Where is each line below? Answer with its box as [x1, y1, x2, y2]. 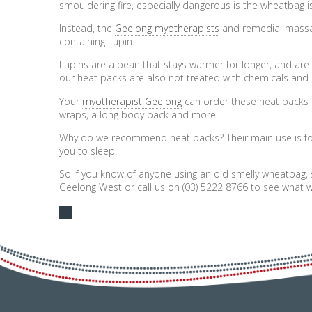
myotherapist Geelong [82, 94, 182, 108]
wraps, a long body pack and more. [59, 107, 219, 121]
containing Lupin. [59, 35, 135, 49]
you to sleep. [59, 143, 118, 157]
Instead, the [59, 22, 116, 36]
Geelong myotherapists [115, 22, 220, 36]
